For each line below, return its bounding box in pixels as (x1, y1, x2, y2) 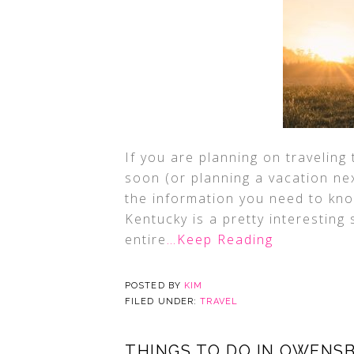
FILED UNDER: (125, 296, 201, 307)
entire (125, 231, 167, 248)
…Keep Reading (167, 231, 273, 248)
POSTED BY (125, 281, 184, 291)
